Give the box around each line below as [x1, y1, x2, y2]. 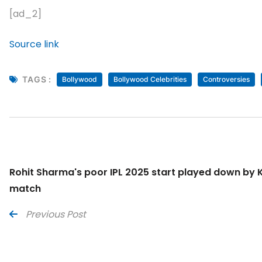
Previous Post [26, 208, 86, 222]
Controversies [202, 75, 250, 84]
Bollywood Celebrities [113, 75, 187, 84]
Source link [9, 37, 59, 51]
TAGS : [22, 74, 52, 85]
